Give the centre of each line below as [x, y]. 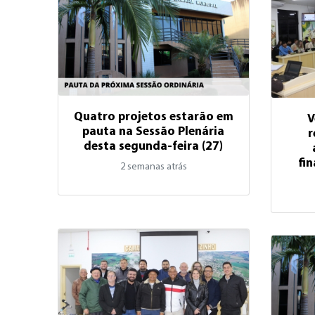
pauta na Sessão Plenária [154, 131]
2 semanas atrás [153, 167]
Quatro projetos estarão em [153, 117]
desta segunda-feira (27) [154, 146]
